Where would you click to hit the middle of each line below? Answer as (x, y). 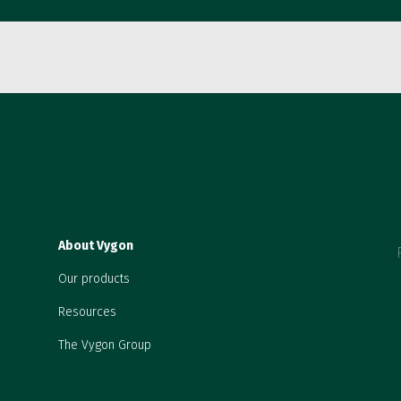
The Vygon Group (104, 346)
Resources (87, 312)
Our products (94, 279)
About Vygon (95, 246)
